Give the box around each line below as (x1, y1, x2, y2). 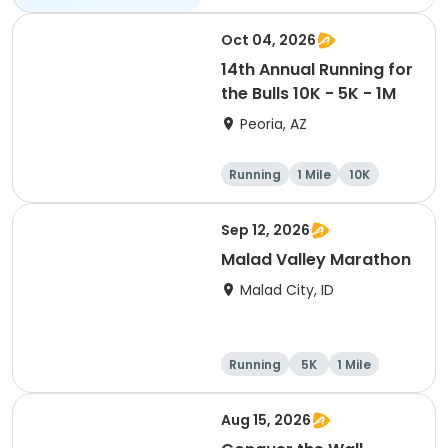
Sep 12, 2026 (221, 220, 310, 240)
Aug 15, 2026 (221, 410, 311, 430)
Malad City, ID (240, 280, 334, 300)
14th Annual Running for (221, 58, 413, 81)
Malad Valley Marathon (221, 248, 411, 271)
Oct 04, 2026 (221, 30, 316, 50)
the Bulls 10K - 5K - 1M (221, 82, 396, 105)
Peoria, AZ (240, 114, 307, 134)
